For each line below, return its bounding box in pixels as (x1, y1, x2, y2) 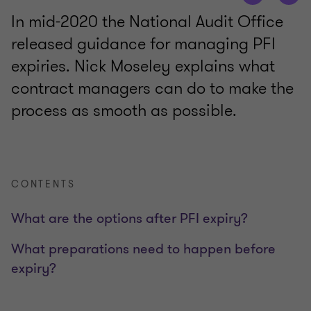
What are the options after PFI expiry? (11, 209, 248, 228)
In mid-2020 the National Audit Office (11, 10, 283, 34)
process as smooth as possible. (11, 99, 237, 123)
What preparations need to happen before (11, 239, 276, 259)
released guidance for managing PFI (11, 32, 276, 56)
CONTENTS (11, 178, 76, 192)
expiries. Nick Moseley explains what (11, 54, 275, 78)
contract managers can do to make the (11, 76, 294, 101)
